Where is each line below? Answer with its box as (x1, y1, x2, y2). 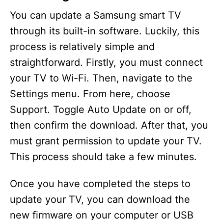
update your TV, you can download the (10, 193, 190, 206)
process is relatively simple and (10, 41, 155, 53)
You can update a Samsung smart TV (10, 9, 181, 22)
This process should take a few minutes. (10, 151, 197, 163)
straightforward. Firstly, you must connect (10, 56, 203, 69)
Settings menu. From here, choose (10, 88, 170, 100)
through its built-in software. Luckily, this (10, 25, 199, 37)
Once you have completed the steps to (10, 178, 191, 190)
